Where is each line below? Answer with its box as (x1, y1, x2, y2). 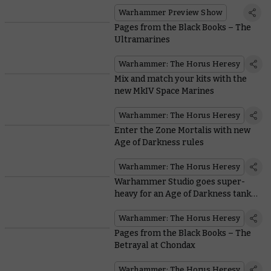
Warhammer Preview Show (118, 8, 223, 18)
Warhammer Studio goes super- (114, 177, 245, 188)
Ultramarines (114, 34, 170, 45)
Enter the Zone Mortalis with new (114, 125, 250, 136)
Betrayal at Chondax (114, 240, 195, 251)
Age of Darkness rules (114, 137, 204, 148)
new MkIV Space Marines (114, 86, 214, 97)
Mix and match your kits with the (114, 74, 247, 85)
